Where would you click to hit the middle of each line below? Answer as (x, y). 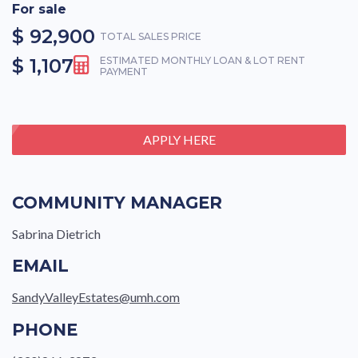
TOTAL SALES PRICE (151, 36)
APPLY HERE (179, 139)
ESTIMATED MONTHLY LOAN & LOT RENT (203, 61)
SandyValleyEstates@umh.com (96, 297)
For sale (39, 10)
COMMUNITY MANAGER (117, 203)
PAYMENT (124, 72)
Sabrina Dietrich (56, 234)
